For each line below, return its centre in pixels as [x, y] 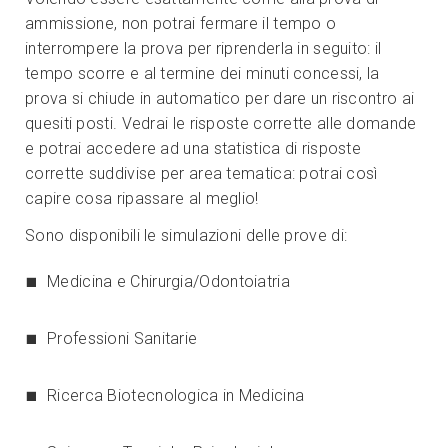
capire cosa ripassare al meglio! [142, 198]
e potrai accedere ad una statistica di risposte [193, 148]
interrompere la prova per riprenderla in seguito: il [203, 48]
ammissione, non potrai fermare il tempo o [181, 23]
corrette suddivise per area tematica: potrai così [201, 173]
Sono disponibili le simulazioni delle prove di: [186, 235]
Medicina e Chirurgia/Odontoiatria [168, 281]
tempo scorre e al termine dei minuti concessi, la [202, 73]
